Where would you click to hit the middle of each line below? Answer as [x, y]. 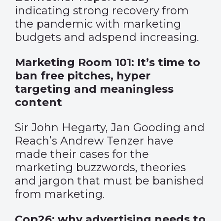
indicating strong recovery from [102, 11]
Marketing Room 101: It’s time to [108, 62]
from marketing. [60, 194]
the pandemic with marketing [98, 24]
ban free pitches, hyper [83, 76]
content [38, 102]
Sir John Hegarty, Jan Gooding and [110, 128]
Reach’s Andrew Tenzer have [94, 141]
